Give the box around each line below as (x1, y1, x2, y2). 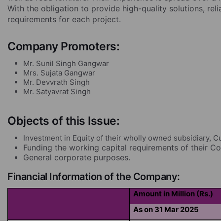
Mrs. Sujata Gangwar (23, 68, 95, 77)
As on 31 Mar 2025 (133, 205, 199, 214)
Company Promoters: (7, 39, 128, 53)
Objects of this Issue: (7, 114, 119, 128)
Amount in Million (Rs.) (133, 189, 214, 198)
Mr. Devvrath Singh (23, 77, 90, 87)
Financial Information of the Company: (7, 171, 180, 183)
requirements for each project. (7, 14, 121, 24)
